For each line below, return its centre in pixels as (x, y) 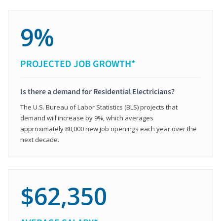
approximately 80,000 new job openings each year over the (109, 129)
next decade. (40, 139)
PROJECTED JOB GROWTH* (78, 64)
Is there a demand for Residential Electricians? (97, 92)
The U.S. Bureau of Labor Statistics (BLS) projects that (99, 107)
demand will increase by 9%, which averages (87, 118)
